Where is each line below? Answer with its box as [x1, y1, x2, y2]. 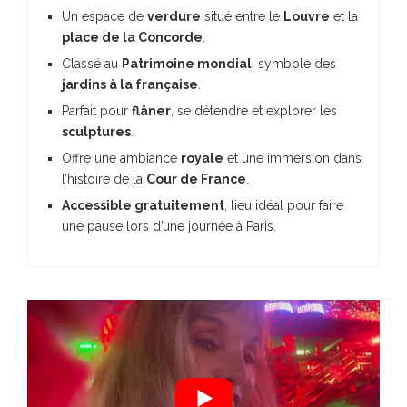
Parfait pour [62, 103, 132, 118]
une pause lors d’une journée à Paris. [62, 218, 276, 233]
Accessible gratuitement [62, 197, 224, 213]
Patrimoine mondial [122, 55, 252, 71]
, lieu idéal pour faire [224, 197, 343, 213]
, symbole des [252, 55, 336, 71]
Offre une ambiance [62, 150, 181, 165]
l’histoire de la [62, 171, 146, 186]
